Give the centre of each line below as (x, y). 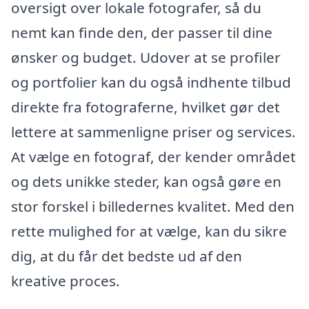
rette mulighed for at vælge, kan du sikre (149, 231)
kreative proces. (66, 281)
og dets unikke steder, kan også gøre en (146, 182)
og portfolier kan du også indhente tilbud (151, 82)
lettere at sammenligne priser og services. (153, 132)
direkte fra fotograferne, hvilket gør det (146, 107)
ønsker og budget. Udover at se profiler (146, 58)
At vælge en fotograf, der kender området (153, 157)
